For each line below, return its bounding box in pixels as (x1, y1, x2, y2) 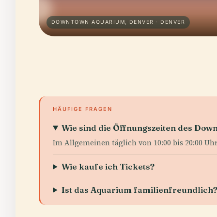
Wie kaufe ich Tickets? (62, 161, 155, 171)
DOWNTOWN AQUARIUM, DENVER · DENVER (51, 19, 185, 25)
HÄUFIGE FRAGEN (53, 106, 112, 112)
